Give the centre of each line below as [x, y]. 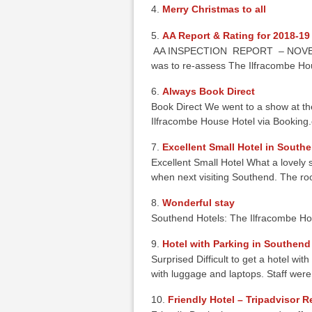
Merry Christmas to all [214, 9]
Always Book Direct [209, 91]
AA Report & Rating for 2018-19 [236, 36]
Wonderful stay [199, 203]
